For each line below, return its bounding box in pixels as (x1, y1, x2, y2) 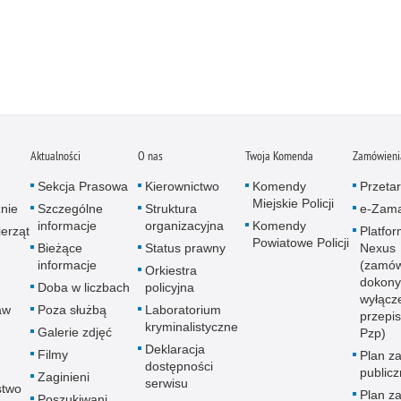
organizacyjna (145, 218, 224, 233)
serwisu (145, 375, 188, 390)
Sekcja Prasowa (38, 178, 128, 193)
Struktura (145, 200, 197, 216)
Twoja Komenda (245, 147, 313, 164)
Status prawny (145, 240, 226, 255)
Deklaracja (145, 341, 205, 356)
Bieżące (38, 240, 82, 255)
